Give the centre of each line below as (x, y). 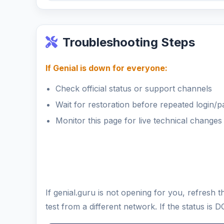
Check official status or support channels (134, 88)
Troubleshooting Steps (129, 42)
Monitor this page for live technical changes (139, 120)
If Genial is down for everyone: (106, 68)
